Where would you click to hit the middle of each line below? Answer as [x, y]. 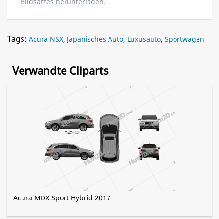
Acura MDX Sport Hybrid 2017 [62, 198]
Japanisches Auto [95, 39]
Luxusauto [144, 39]
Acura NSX [46, 39]
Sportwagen [185, 39]
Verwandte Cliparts [60, 71]
